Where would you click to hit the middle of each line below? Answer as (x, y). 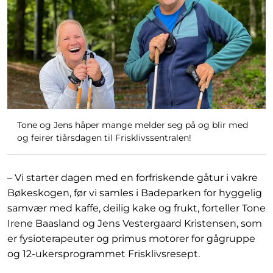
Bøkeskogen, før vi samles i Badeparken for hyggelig (135, 193)
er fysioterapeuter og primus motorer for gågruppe (131, 239)
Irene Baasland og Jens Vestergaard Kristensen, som (135, 224)
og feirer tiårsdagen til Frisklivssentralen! (104, 138)
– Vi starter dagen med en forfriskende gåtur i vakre (133, 178)
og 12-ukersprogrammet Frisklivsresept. (105, 254)
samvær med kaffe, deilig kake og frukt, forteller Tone (136, 208)
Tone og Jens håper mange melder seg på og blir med (133, 125)
